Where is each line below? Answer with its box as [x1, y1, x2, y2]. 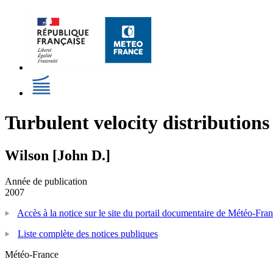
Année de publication [5, 175, 87, 186]
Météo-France [5, 249, 58, 260]
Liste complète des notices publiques [18, 228, 158, 239]
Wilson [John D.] [5, 147, 110, 163]
